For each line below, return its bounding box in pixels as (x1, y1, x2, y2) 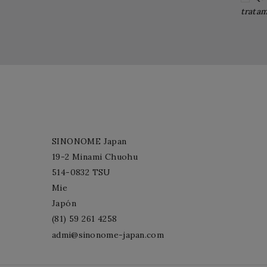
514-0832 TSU (52, 166, 111, 178)
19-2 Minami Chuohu (52, 151, 138, 162)
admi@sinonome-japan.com (52, 229, 164, 240)
